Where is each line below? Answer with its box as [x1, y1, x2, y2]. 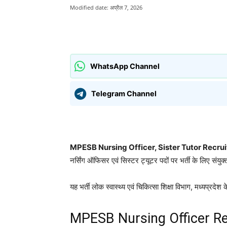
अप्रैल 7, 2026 [110, 4, 142, 12]
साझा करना [94, 25, 116, 33]
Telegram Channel [91, 89, 157, 98]
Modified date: [70, 4, 108, 12]
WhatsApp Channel [90, 62, 160, 71]
